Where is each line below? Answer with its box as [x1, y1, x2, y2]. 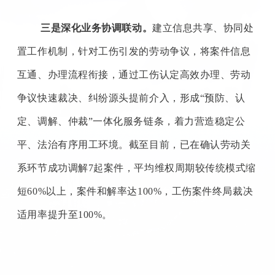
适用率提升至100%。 [17, 209, 112, 220]
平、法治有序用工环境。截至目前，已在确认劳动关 [17, 139, 251, 150]
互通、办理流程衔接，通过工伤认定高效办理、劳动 [17, 69, 251, 80]
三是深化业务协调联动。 [41, 22, 153, 33]
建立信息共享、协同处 [152, 22, 254, 33]
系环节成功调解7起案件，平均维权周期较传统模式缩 [17, 162, 256, 173]
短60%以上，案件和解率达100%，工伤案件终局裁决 [17, 185, 254, 196]
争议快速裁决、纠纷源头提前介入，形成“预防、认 [17, 92, 246, 103]
